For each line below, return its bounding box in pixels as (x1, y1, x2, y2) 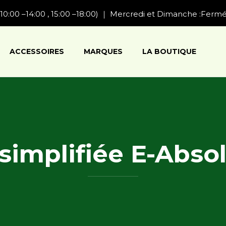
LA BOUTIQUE (142, 47, 197, 56)
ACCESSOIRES (10, 47, 65, 56)
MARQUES (84, 47, 123, 56)
